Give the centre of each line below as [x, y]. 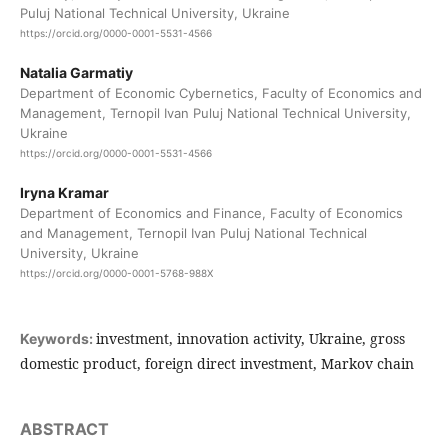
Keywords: [57, 338]
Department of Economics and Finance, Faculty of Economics [211, 213]
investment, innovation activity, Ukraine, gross [250, 338]
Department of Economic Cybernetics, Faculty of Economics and [220, 93]
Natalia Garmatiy [76, 73]
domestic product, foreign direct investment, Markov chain [216, 363]
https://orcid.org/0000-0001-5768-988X [116, 273]
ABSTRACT [64, 428]
